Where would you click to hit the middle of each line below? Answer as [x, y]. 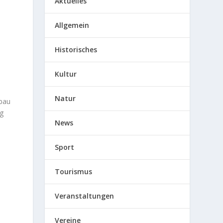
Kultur [66, 74]
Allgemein [72, 25]
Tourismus [74, 171]
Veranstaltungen [85, 196]
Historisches [76, 49]
